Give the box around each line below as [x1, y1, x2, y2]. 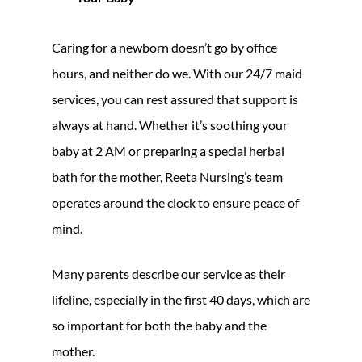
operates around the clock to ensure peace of [52, 194, 299, 210]
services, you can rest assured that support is [52, 90, 298, 107]
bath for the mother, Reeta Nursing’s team [52, 168, 283, 184]
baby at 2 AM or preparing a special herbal [52, 142, 284, 158]
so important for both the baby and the [52, 317, 267, 333]
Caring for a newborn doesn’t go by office [52, 39, 277, 55]
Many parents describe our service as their [52, 265, 285, 281]
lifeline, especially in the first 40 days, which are [52, 291, 310, 307]
